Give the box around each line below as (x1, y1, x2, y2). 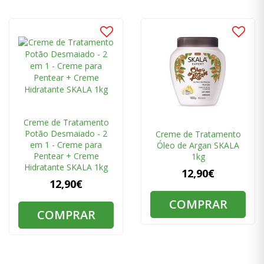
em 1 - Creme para (30, 139, 102, 151)
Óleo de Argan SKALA (157, 140, 239, 151)
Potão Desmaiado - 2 (25, 128, 107, 140)
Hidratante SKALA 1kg (24, 161, 108, 173)
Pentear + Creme (33, 150, 99, 162)
